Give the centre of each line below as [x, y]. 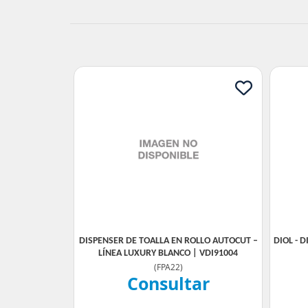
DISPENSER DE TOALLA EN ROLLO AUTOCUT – [168, 241]
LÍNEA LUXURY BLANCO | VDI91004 [168, 253]
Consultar [168, 283]
